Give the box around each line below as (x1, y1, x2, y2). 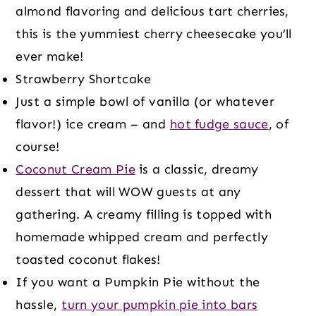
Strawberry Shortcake (16, 71, 152, 87)
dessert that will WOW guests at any (16, 183, 241, 200)
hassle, (16, 296, 62, 312)
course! (16, 138, 60, 154)
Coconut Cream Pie (16, 161, 135, 177)
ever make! (16, 48, 84, 64)
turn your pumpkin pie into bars (61, 296, 258, 312)
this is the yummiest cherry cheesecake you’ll (16, 25, 292, 42)
